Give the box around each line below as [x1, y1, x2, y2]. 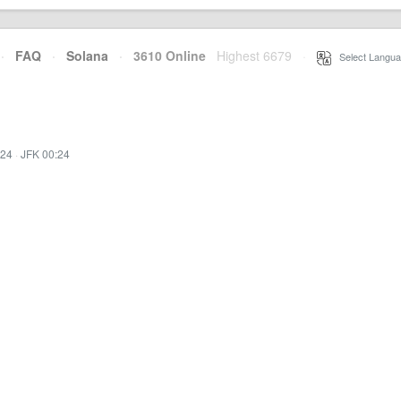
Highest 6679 [217, 47, 292, 64]
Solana [66, 47, 108, 64]
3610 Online [123, 47, 206, 64]
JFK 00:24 [21, 146, 70, 161]
